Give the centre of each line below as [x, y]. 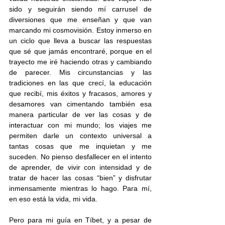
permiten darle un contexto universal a [80, 136]
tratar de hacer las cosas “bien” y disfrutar [80, 178]
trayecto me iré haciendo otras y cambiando [80, 62]
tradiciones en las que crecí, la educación [80, 83]
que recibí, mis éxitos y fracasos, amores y [80, 93]
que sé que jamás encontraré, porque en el [80, 51]
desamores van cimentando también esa [80, 104]
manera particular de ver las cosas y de [80, 115]
